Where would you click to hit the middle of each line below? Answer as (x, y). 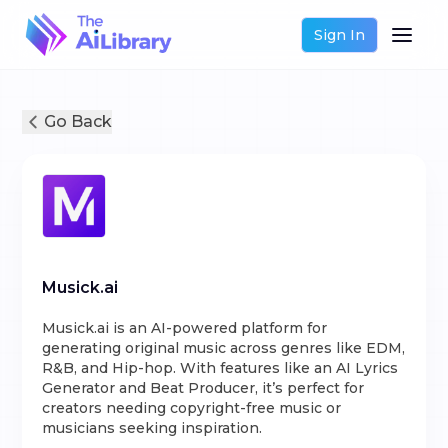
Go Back (78, 121)
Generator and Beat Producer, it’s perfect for (203, 388)
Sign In (339, 34)
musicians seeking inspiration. (152, 428)
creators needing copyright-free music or (192, 408)
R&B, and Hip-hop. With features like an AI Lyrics (220, 368)
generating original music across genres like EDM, (224, 348)
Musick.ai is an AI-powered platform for (185, 328)
